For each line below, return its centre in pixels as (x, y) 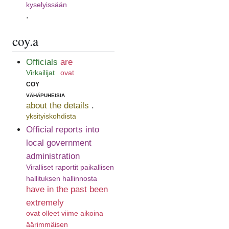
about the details (57, 105)
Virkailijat (40, 72)
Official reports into (62, 130)
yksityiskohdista (51, 116)
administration (53, 156)
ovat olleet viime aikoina (64, 213)
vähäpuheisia (45, 94)
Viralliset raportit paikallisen (70, 167)
